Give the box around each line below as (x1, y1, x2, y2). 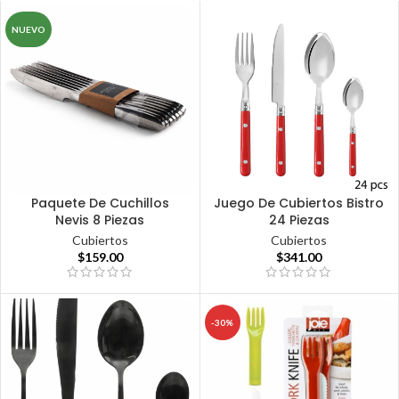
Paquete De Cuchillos (30, 193, 169, 212)
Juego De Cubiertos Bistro (214, 193, 385, 212)
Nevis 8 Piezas (55, 210, 145, 229)
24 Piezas (268, 210, 330, 229)
